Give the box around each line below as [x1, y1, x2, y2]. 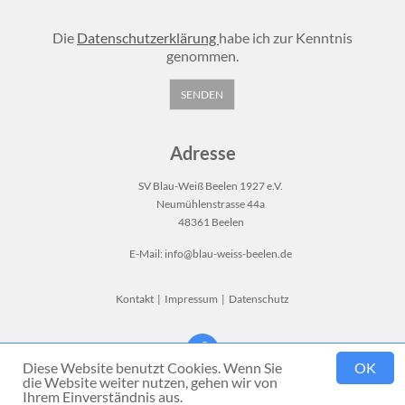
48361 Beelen [177, 214, 244, 229]
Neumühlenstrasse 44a [156, 196, 265, 211]
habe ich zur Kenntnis [219, 28, 353, 46]
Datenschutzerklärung [77, 28, 219, 46]
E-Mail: [129, 246, 165, 260]
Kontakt [116, 291, 154, 306]
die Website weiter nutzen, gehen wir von [23, 373, 278, 391]
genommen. [166, 46, 239, 64]
